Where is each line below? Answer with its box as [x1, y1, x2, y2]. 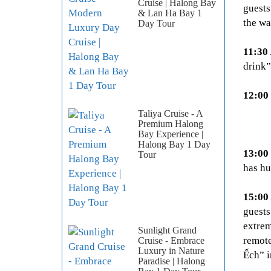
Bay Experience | [138, 129, 203, 140]
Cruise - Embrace [138, 235, 204, 246]
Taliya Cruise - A [138, 108, 203, 119]
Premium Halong [138, 119, 203, 129]
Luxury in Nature [138, 246, 204, 256]
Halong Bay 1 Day [138, 139, 211, 150]
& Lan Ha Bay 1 [138, 8, 202, 19]
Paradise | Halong [138, 256, 205, 267]
